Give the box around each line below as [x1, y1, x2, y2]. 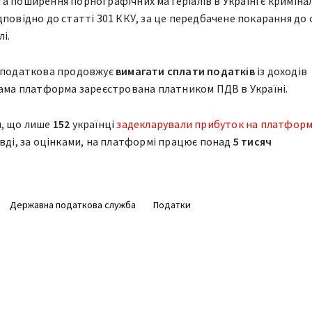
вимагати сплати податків [115, 63, 255, 78]
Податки [153, 198, 191, 211]
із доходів [254, 63, 307, 78]
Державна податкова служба [9, 198, 136, 211]
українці [72, 116, 117, 131]
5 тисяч [233, 134, 272, 148]
